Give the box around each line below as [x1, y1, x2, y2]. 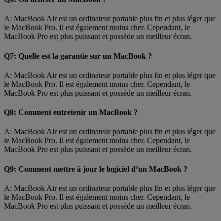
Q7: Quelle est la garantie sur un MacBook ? [4, 51, 152, 60]
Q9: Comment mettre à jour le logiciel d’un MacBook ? [4, 164, 187, 173]
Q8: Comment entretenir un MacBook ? [4, 108, 138, 117]
